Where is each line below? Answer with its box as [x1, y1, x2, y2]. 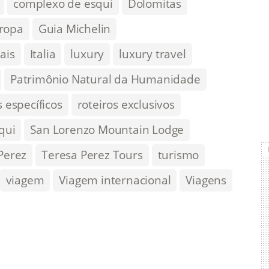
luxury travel [119, 46, 186, 62]
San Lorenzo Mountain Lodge [30, 122, 184, 138]
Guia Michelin [38, 21, 111, 37]
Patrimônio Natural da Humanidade [10, 71, 201, 87]
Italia [29, 46, 56, 62]
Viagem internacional [59, 172, 171, 188]
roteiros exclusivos [77, 97, 175, 112]
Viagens [186, 172, 227, 188]
